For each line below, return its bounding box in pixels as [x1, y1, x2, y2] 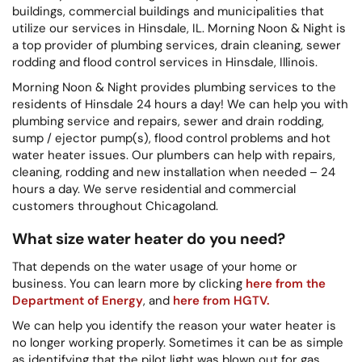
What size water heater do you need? [12, 228, 285, 249]
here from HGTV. [173, 292, 270, 309]
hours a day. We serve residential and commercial [12, 180, 296, 197]
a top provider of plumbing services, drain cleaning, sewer [12, 36, 341, 53]
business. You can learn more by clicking [12, 275, 246, 292]
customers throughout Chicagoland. [12, 197, 218, 214]
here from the [246, 275, 326, 292]
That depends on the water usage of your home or [12, 258, 297, 275]
